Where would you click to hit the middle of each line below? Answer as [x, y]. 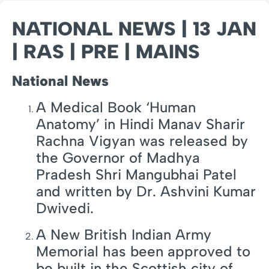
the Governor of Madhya [118, 158]
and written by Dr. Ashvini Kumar [146, 192]
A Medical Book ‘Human [116, 107]
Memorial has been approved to [143, 252]
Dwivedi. [65, 208]
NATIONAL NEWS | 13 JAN [134, 29]
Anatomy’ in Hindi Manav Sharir [141, 124]
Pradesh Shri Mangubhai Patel [136, 175]
